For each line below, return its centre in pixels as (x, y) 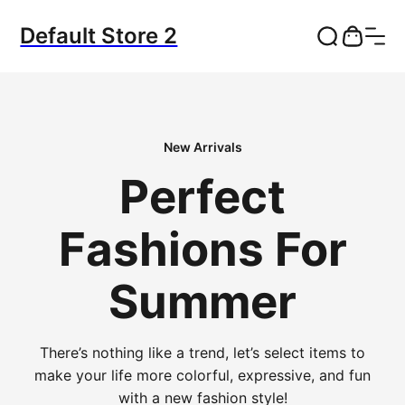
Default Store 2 (99, 36)
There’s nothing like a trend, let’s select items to (202, 352)
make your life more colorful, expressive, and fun (202, 375)
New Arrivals (202, 146)
